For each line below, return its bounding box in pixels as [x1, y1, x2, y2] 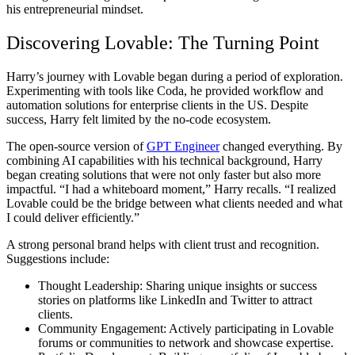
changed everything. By [219, 139, 342, 154]
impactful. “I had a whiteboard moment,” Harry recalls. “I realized [6, 182, 336, 197]
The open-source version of [6, 139, 147, 154]
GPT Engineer [147, 139, 219, 154]
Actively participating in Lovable [166, 322, 334, 336]
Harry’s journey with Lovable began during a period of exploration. [6, 70, 343, 84]
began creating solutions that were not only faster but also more [6, 168, 321, 182]
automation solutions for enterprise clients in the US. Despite [6, 98, 308, 113]
